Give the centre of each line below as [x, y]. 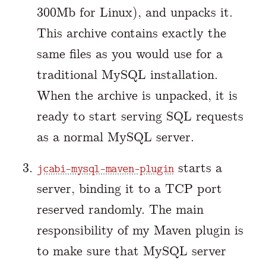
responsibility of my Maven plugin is [140, 230]
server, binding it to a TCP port [130, 189]
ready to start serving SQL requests [140, 116]
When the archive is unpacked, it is [137, 96]
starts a [198, 168]
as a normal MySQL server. [116, 137]
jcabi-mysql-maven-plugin [105, 169]
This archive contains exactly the [132, 33]
